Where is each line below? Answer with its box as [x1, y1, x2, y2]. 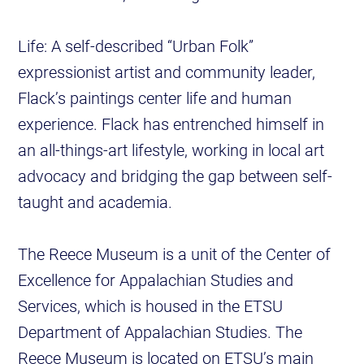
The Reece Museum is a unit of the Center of [18, 243, 331, 265]
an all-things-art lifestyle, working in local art [18, 139, 325, 161]
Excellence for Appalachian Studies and [18, 269, 294, 291]
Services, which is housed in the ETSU [18, 295, 284, 317]
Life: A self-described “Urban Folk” [18, 35, 254, 57]
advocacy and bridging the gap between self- [18, 165, 333, 187]
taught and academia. [18, 191, 173, 213]
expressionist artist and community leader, [18, 61, 316, 83]
